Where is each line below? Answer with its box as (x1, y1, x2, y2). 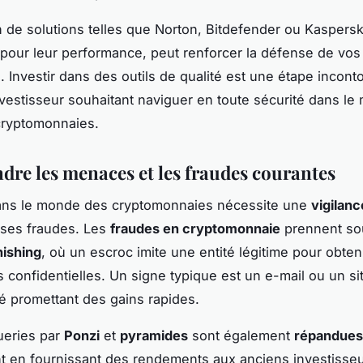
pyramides (120, 327, 188, 344)
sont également (188, 327, 294, 344)
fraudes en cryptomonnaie (110, 220, 280, 237)
